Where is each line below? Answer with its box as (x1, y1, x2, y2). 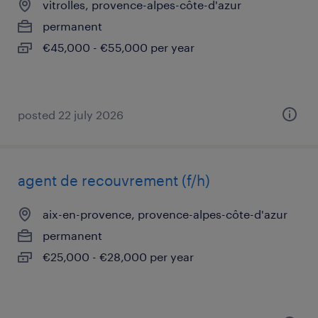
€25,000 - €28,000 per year (43, 250, 194, 263)
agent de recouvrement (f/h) (18, 172, 210, 189)
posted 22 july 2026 (18, 108, 124, 121)
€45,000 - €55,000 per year (43, 40, 194, 54)
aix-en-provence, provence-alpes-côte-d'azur (43, 207, 287, 221)
